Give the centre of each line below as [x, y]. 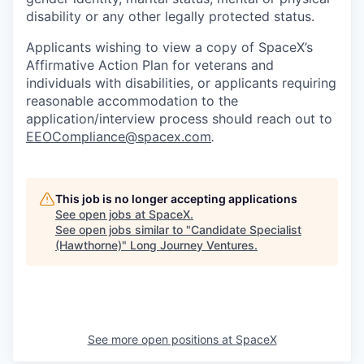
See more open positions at [161, 339]
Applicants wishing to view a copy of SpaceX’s [169, 47]
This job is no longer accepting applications [176, 198]
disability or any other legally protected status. [170, 16]
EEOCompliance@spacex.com [119, 136]
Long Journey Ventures [192, 245]
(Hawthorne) [89, 245]
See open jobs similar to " [123, 229]
